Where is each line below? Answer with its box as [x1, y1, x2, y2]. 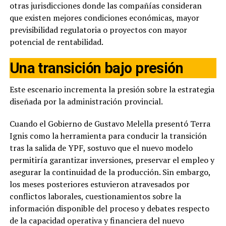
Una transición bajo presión [9, 59, 184, 77]
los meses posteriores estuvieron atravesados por [9, 178, 190, 190]
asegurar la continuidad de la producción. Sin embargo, [9, 166, 210, 178]
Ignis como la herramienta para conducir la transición [9, 130, 207, 141]
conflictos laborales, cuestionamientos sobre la [9, 190, 181, 202]
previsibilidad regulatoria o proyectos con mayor [9, 24, 187, 35]
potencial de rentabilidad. [9, 36, 103, 47]
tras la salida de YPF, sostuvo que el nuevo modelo [9, 142, 193, 153]
